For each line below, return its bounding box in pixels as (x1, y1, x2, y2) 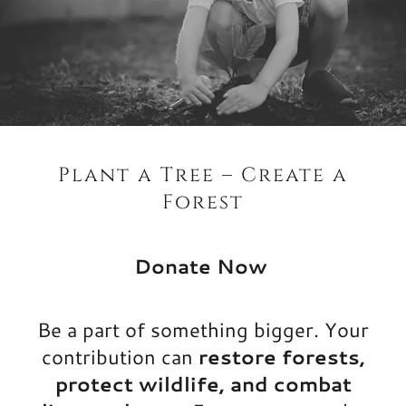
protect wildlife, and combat (54, 370, 352, 399)
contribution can (41, 343, 198, 372)
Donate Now (133, 252, 273, 281)
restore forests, (198, 343, 365, 372)
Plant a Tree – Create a (58, 162, 348, 189)
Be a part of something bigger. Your (37, 315, 369, 344)
